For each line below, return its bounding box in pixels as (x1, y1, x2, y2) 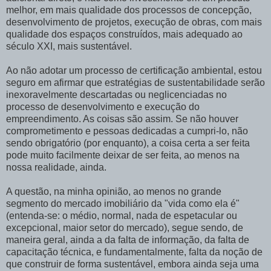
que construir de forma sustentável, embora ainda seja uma (6, 258, 259, 269)
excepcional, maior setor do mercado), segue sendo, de (6, 222, 243, 233)
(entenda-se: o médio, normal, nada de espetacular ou (6, 210, 237, 221)
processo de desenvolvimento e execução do (6, 101, 200, 112)
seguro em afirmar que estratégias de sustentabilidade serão (6, 77, 265, 88)
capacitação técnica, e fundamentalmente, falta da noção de (6, 246, 263, 257)
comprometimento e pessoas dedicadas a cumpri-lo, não (6, 125, 248, 136)
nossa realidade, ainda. (6, 162, 106, 172)
